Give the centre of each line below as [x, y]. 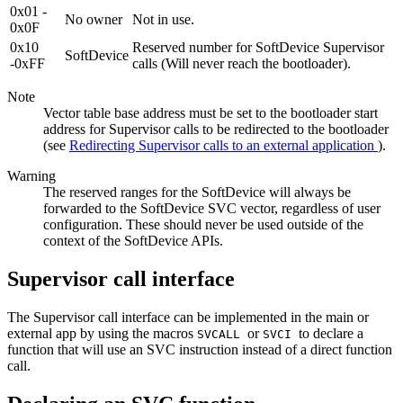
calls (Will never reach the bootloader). [242, 64]
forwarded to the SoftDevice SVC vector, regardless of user [212, 209]
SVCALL [222, 335]
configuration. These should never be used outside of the [203, 225]
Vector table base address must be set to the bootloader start [210, 113]
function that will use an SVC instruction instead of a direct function [200, 350]
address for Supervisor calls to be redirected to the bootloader [216, 130]
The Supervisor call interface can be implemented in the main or [188, 318]
